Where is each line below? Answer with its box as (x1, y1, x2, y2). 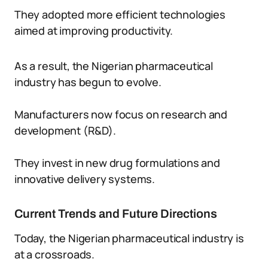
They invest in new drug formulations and (14, 156, 220, 170)
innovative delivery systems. (14, 172, 155, 186)
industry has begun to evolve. (14, 75, 162, 89)
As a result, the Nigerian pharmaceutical (14, 59, 213, 73)
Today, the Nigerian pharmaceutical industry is (14, 231, 244, 245)
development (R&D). (14, 123, 116, 138)
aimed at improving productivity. (14, 23, 173, 38)
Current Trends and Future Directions (14, 207, 217, 220)
